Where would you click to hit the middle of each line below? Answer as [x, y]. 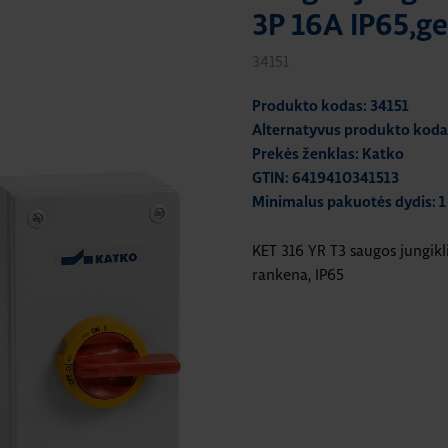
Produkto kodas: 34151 [330, 106]
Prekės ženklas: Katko [328, 154]
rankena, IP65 [298, 274]
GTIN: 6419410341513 [325, 178]
